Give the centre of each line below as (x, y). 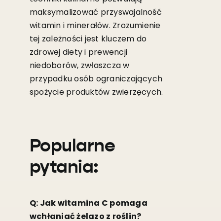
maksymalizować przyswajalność (95, 12)
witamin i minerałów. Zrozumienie (95, 25)
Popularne (72, 146)
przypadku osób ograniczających (96, 78)
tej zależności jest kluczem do (88, 38)
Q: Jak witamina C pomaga (88, 203)
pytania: (64, 167)
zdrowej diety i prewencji (78, 52)
